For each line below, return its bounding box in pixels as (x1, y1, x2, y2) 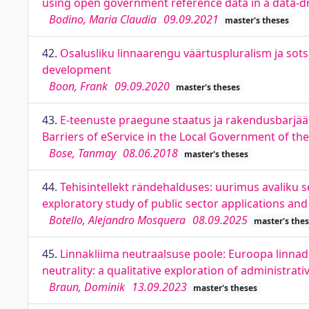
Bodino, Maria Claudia (49, 12, 157, 27)
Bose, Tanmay (49, 146, 116, 161)
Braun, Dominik (49, 279, 125, 295)
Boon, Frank (49, 79, 108, 94)
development (42, 62, 111, 77)
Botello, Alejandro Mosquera (49, 212, 186, 228)
